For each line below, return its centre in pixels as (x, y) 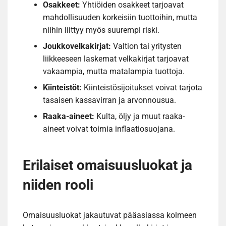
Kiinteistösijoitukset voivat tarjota (142, 87)
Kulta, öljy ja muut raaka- (139, 116)
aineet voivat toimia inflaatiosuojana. (109, 129)
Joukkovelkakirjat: (77, 46)
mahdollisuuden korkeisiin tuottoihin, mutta (120, 17)
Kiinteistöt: (62, 87)
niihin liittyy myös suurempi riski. (101, 30)
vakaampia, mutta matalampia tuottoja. (114, 71)
